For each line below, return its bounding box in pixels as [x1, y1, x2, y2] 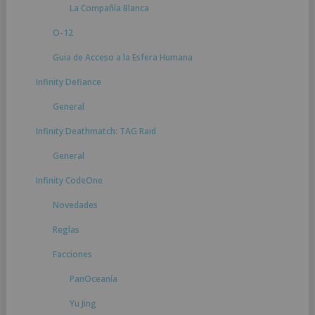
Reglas [53, 224, 79, 236]
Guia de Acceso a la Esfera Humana [53, 51, 193, 63]
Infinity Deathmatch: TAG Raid [36, 125, 156, 137]
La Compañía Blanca [70, 2, 149, 14]
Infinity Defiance [36, 76, 101, 88]
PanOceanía [70, 273, 117, 285]
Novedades [53, 199, 98, 211]
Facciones [53, 248, 92, 260]
